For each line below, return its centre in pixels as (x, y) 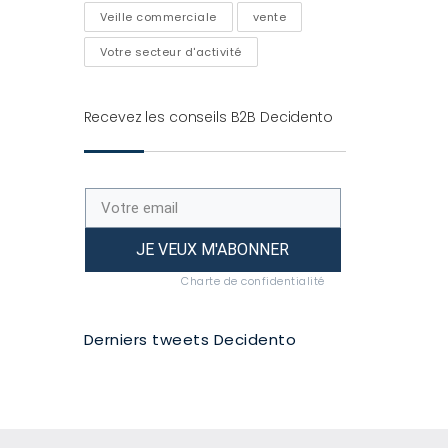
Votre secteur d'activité (170, 51)
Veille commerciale (158, 16)
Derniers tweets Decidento (189, 339)
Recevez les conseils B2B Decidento (208, 116)
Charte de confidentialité (253, 280)
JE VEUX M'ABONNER (213, 249)
